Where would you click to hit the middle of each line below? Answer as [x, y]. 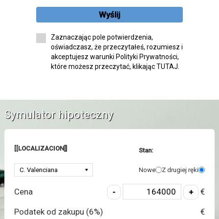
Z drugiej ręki [180, 170]
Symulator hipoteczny [59, 115]
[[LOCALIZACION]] [40, 149]
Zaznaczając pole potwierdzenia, [102, 37]
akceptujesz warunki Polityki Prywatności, [115, 56]
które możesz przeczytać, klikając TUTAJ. [115, 66]
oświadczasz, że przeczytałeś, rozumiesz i [117, 47]
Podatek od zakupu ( [51, 212]
